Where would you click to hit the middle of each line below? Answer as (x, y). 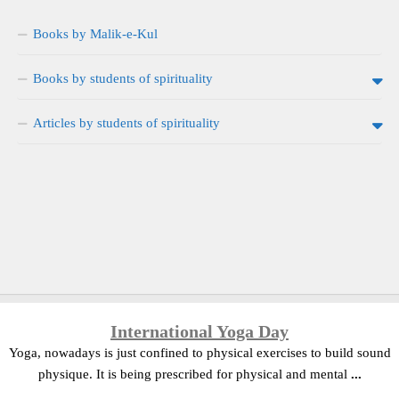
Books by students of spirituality (123, 78)
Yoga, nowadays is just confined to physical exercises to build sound (199, 352)
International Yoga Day (199, 331)
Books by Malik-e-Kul (95, 33)
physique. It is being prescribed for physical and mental (194, 374)
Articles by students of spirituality (126, 122)
